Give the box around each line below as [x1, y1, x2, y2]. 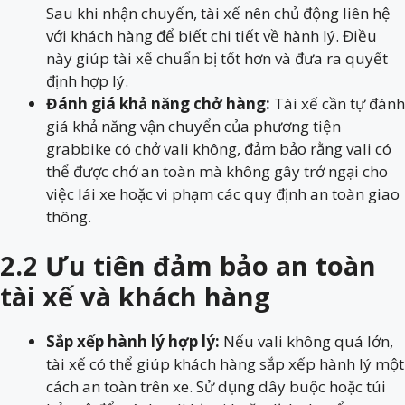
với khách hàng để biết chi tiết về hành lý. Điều [46, 24, 377, 46]
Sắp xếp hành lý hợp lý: [46, 331, 220, 352]
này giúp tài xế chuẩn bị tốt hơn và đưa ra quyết [46, 47, 388, 69]
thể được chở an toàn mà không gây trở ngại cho [46, 160, 388, 182]
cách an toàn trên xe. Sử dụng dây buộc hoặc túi [46, 376, 386, 397]
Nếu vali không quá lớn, [220, 331, 393, 352]
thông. [46, 205, 91, 227]
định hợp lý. [46, 70, 128, 91]
